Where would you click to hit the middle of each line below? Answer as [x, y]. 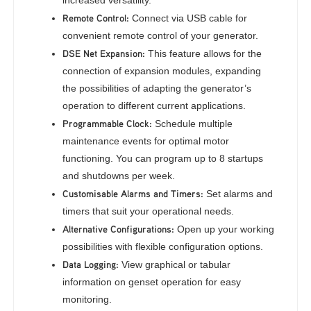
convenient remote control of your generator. [161, 35]
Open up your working [225, 229]
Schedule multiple [193, 124]
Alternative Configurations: [119, 229]
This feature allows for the [204, 53]
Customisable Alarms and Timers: [133, 193]
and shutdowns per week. [119, 176]
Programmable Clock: [108, 123]
